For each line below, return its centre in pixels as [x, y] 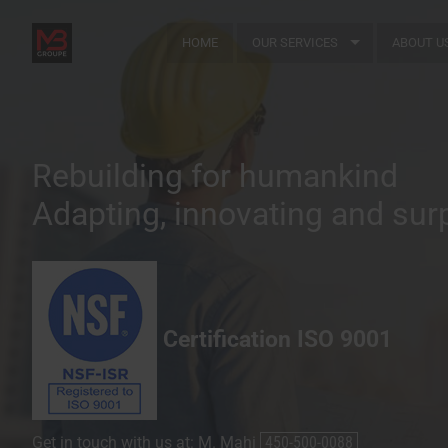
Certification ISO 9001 [274, 338]
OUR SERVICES [294, 43]
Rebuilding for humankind [215, 175]
